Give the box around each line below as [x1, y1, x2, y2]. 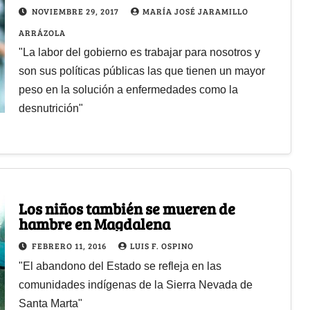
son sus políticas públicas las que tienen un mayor [18, 64, 265, 77]
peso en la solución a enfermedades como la [18, 83, 238, 95]
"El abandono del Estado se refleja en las [18, 259, 221, 272]
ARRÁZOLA [18, 26, 66, 38]
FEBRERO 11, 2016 [31, 239, 109, 251]
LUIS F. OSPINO [129, 239, 194, 251]
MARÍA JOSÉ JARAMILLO [142, 5, 248, 17]
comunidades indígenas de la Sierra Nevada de [18, 278, 253, 291]
